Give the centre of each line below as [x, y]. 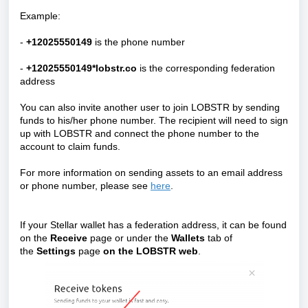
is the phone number [139, 42]
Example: [42, 16]
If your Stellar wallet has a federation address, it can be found [153, 225]
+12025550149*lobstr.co [81, 68]
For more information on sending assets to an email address [151, 173]
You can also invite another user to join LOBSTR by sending [150, 108]
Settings [56, 251]
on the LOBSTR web [151, 251]
